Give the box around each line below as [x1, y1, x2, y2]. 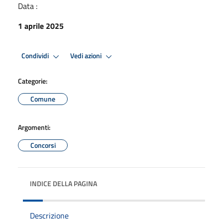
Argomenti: [18, 121, 50, 132]
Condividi [21, 50, 50, 62]
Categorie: [18, 75, 47, 86]
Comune [30, 93, 55, 104]
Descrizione [30, 209, 69, 222]
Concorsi [30, 139, 56, 150]
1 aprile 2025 [18, 19, 64, 32]
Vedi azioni [70, 50, 103, 62]
